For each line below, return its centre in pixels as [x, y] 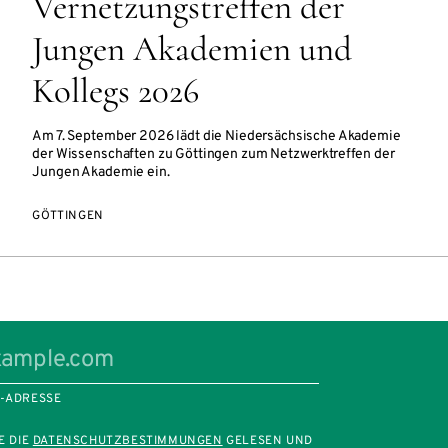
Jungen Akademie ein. [101, 172]
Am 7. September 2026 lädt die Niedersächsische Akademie [216, 136]
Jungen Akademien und [192, 49]
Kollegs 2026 [116, 91]
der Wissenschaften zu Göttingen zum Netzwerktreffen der [213, 154]
